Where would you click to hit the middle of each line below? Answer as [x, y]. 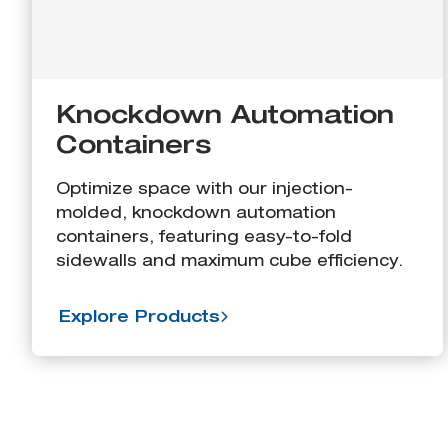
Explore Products [139, 318]
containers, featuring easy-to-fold [204, 238]
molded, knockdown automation [196, 214]
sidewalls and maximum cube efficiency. [229, 262]
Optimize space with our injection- [204, 190]
